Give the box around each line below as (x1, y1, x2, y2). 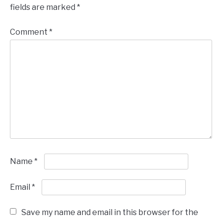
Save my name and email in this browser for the (21, 207, 198, 217)
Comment (10, 27, 49, 37)
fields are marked (10, 2, 77, 12)
